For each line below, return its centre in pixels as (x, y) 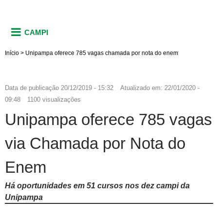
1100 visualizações (54, 99)
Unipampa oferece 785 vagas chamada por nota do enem (102, 53)
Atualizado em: (142, 88)
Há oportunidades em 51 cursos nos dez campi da (97, 185)
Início (12, 53)
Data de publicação (32, 88)
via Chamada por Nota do (95, 143)
